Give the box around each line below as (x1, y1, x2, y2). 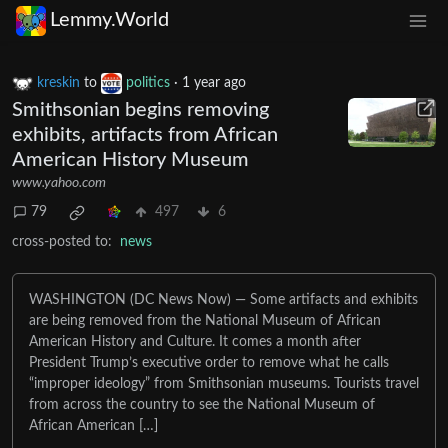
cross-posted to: (12, 234, 112, 249)
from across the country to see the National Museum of (29, 397, 375, 412)
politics (126, 75, 174, 90)
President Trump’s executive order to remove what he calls (29, 355, 389, 370)
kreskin (37, 75, 80, 90)
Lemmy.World (50, 10, 169, 31)
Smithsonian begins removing (12, 99, 269, 120)
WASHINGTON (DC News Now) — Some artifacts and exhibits (29, 292, 418, 307)
